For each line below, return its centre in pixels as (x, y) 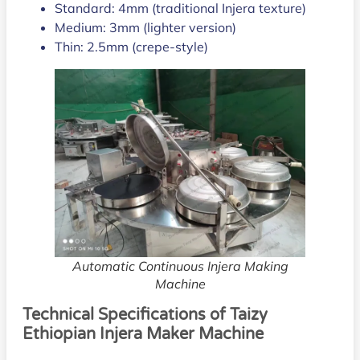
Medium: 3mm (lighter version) (145, 28)
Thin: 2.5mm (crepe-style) (131, 47)
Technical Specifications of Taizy (145, 315)
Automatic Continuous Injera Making (180, 266)
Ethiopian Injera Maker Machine (143, 335)
